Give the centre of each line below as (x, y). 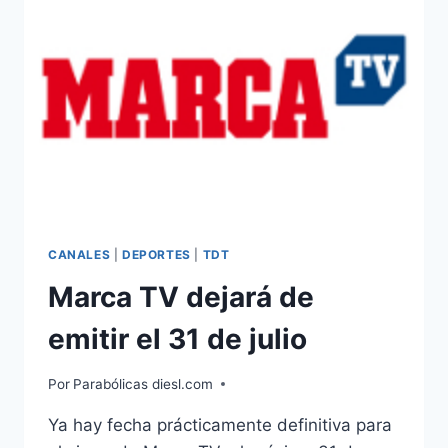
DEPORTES (156, 255)
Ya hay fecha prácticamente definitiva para (220, 424)
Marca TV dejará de (181, 297)
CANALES (79, 255)
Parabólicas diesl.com (143, 383)
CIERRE (145, 61)
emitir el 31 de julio (177, 339)
